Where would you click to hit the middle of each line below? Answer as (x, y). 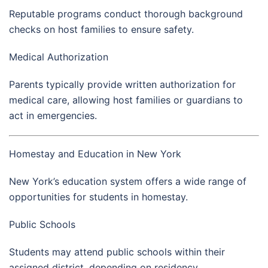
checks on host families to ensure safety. (101, 29)
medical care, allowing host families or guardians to (126, 100)
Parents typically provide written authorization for (122, 84)
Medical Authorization (59, 57)
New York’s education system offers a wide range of (128, 181)
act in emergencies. (53, 115)
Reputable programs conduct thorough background (126, 13)
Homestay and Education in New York (95, 153)
